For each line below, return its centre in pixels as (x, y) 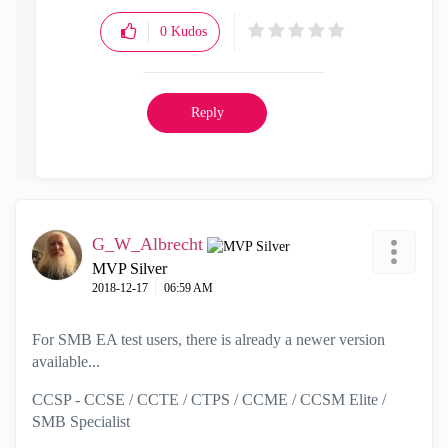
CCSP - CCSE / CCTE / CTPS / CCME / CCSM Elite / (209, 399)
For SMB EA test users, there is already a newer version (208, 339)
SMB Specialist (81, 421)
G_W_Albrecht (147, 244)
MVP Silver (129, 268)
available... (66, 361)
